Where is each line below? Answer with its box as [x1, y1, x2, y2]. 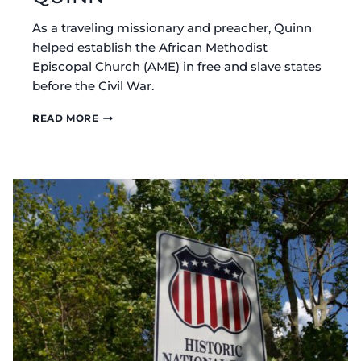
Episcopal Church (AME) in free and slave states [32, 59, 322, 75]
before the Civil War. [32, 78, 154, 94]
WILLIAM [98, 155, 147, 168]
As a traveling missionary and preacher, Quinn [32, 20, 312, 36]
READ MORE [32, 112, 99, 125]
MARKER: [98, 124, 148, 137]
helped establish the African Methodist [32, 39, 268, 56]
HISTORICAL [98, 109, 165, 122]
